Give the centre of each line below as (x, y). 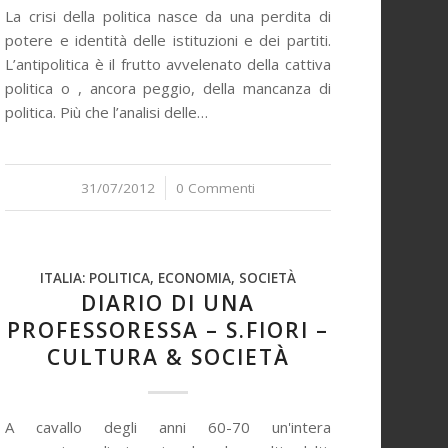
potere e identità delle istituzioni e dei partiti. (168, 40)
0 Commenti (215, 188)
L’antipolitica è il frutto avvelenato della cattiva (168, 64)
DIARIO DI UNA (168, 303)
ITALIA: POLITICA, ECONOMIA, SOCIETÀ (168, 278)
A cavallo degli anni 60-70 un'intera (168, 427)
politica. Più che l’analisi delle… (107, 112)
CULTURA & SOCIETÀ (168, 357)
